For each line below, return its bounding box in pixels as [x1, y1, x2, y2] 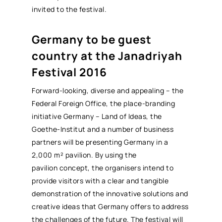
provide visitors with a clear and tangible [32, 175, 169, 185]
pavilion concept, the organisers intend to [32, 163, 174, 172]
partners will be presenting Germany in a [32, 137, 168, 147]
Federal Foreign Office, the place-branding [32, 98, 175, 108]
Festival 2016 [32, 64, 108, 80]
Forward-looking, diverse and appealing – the [32, 85, 184, 95]
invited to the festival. [32, 4, 107, 14]
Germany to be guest [32, 31, 152, 47]
